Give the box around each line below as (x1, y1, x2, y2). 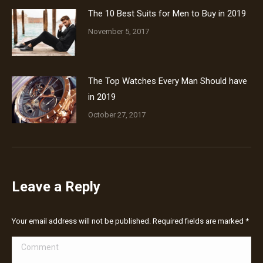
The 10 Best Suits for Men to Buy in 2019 (88, 8, 246, 19)
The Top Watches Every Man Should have (88, 76, 247, 86)
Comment (12, 239, 50, 249)
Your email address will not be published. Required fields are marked (12, 217, 245, 225)
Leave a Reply (12, 178, 100, 195)
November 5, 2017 (88, 27, 149, 36)
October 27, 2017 (88, 110, 146, 119)
